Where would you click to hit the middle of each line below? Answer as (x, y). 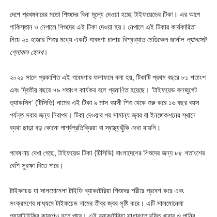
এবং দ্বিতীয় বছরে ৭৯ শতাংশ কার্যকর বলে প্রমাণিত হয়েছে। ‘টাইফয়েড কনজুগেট (103, 90)
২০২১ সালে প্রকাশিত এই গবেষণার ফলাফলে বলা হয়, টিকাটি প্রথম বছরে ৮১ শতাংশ (108, 77)
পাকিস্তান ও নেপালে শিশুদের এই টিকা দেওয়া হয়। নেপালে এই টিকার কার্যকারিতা (103, 27)
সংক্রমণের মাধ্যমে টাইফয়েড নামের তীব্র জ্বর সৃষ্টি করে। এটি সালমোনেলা (97, 203)
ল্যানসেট (196, 39)
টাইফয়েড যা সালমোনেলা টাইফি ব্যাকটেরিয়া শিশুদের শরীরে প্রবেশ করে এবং (97, 190)
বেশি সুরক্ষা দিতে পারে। (37, 165)
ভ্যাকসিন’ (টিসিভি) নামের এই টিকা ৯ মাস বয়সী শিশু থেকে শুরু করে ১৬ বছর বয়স (104, 102)
